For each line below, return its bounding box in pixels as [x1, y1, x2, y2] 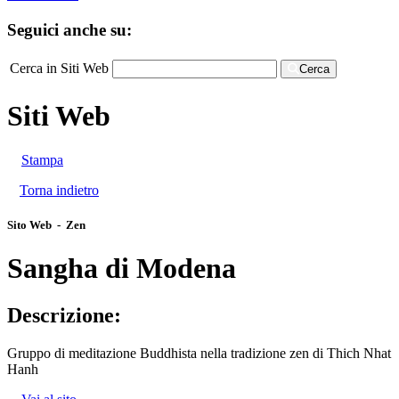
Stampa [21, 151, 63, 167]
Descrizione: [7, 304, 121, 328]
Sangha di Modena [7, 251, 236, 284]
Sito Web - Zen [7, 217, 85, 232]
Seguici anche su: [7, 20, 132, 39]
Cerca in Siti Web [10, 60, 109, 76]
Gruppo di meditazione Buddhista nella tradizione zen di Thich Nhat [7, 346, 391, 362]
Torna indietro [20, 182, 99, 198]
